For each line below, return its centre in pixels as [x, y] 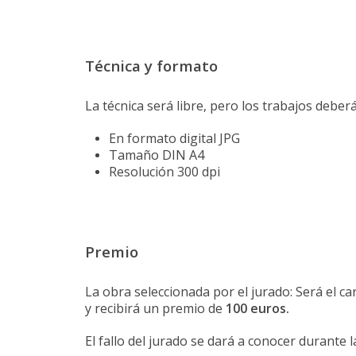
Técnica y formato [151, 66]
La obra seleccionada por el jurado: [190, 292]
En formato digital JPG [174, 139]
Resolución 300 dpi [164, 172]
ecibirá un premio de [163, 309]
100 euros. [257, 309]
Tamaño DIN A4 [157, 155]
